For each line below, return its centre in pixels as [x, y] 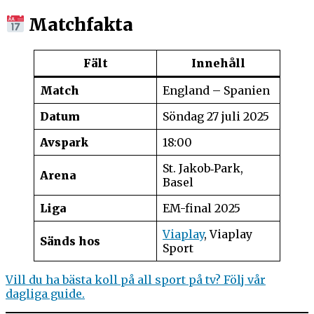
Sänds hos [70, 241]
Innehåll [218, 63]
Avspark [64, 142]
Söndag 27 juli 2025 [216, 116]
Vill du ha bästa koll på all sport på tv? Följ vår [136, 279]
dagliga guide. [45, 293]
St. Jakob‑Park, [203, 168]
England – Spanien [216, 90]
